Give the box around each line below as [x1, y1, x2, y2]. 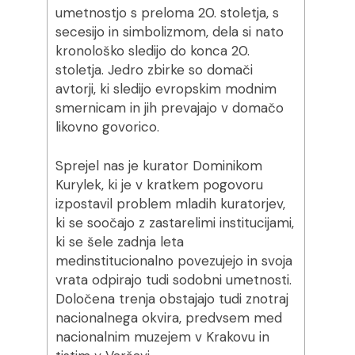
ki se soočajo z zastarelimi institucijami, [55, 214, 294, 231]
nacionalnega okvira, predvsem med [55, 309, 282, 326]
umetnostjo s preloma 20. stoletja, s [55, 4, 279, 21]
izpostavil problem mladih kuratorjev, [55, 195, 285, 212]
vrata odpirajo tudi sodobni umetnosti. [55, 271, 292, 288]
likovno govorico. [55, 118, 159, 136]
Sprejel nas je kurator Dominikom [55, 157, 262, 174]
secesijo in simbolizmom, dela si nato [55, 23, 284, 40]
